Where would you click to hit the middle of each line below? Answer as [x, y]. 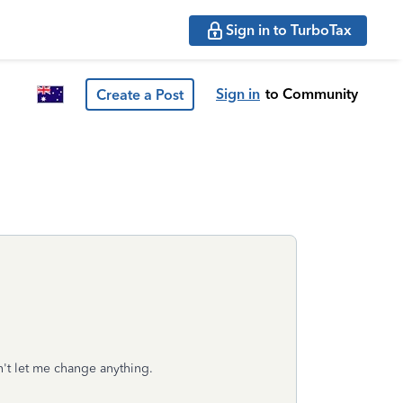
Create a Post [140, 94]
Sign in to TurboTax [289, 30]
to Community [312, 94]
